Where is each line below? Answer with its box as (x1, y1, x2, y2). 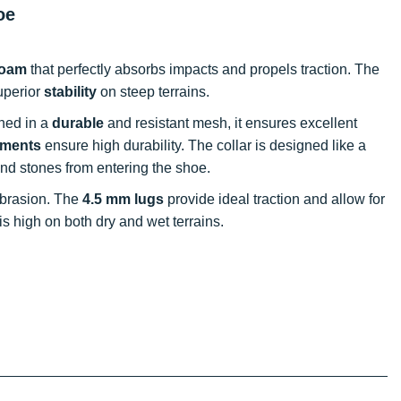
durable (52, 115, 104, 131)
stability (44, 83, 97, 99)
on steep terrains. (97, 83, 213, 99)
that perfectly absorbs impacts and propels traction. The (27, 61, 380, 77)
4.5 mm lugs (82, 191, 164, 207)
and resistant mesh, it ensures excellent (104, 115, 357, 131)
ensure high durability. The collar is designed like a (41, 137, 366, 153)
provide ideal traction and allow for (164, 191, 385, 207)
